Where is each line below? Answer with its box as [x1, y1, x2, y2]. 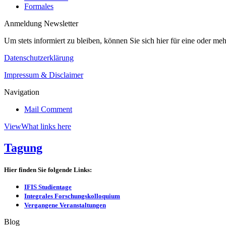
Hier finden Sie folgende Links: [4, 165, 92, 174]
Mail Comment [24, 105, 72, 114]
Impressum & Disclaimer [4, 71, 83, 79]
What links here [21, 122, 71, 131]
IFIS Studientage [24, 183, 72, 191]
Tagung [4, 141, 42, 154]
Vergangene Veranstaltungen [24, 201, 106, 209]
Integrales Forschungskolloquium [24, 192, 120, 200]
